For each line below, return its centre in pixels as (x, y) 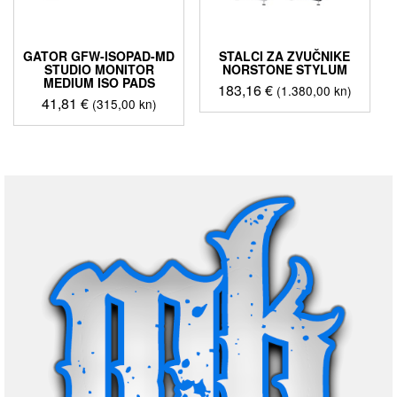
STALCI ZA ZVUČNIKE (285, 56)
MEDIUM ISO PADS (99, 83)
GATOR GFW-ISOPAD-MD (99, 56)
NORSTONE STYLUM (284, 70)
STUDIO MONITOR (99, 70)
